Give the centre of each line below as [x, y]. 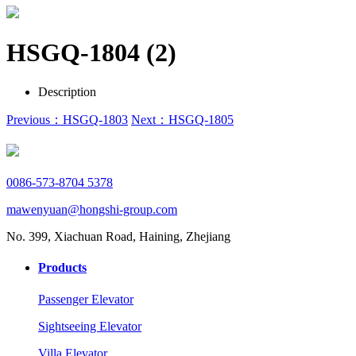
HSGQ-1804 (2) [91, 53]
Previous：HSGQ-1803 [67, 119]
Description [67, 91]
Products [62, 268]
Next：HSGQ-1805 [182, 119]
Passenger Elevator [86, 299]
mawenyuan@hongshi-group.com [92, 210]
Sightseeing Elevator [90, 326]
